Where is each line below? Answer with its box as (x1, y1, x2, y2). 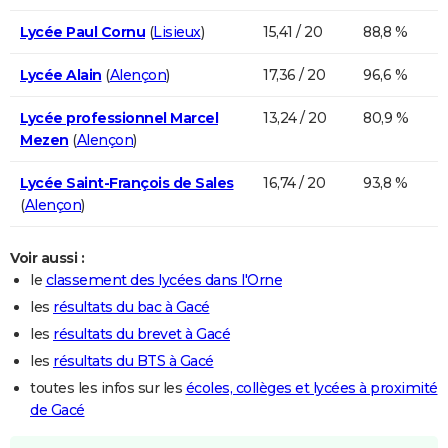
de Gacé (30, 400, 85, 419)
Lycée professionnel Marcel (20, 108, 218, 127)
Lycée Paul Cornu (20, 22, 145, 41)
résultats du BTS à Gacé (53, 351, 214, 370)
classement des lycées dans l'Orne (45, 270, 282, 289)
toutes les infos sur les (30, 378, 186, 397)
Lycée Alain (20, 65, 102, 84)
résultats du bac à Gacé (53, 297, 210, 316)
